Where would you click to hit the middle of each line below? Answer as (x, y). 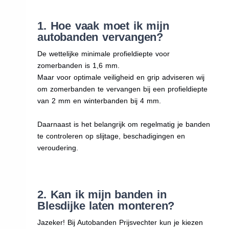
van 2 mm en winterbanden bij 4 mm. (99, 100)
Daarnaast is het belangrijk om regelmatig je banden (124, 124)
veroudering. (58, 147)
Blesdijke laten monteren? (106, 205)
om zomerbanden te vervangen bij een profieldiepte (123, 89)
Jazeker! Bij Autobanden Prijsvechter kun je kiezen (120, 222)
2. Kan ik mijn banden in (102, 194)
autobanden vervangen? (100, 37)
